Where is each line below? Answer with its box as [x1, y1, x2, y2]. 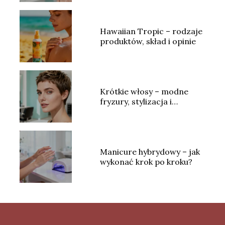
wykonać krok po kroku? [99, 157, 192, 167]
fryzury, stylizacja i [99, 96, 172, 107]
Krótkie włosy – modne [99, 86, 188, 97]
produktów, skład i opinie [99, 36, 196, 47]
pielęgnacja [99, 106, 144, 117]
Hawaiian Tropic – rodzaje [99, 26, 202, 37]
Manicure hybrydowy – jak [99, 147, 200, 157]
